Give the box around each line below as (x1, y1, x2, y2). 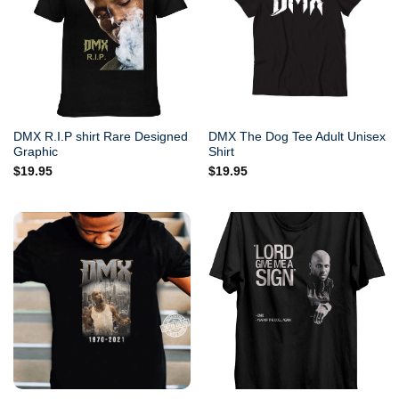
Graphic (12, 144, 58, 159)
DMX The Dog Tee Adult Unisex (208, 129, 386, 143)
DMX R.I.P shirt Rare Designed (12, 129, 188, 143)
